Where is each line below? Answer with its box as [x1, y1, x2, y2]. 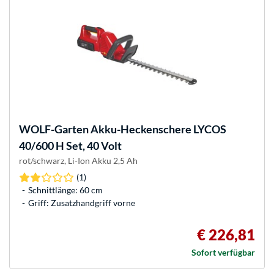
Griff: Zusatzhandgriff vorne [28, 198, 135, 209]
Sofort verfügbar [191, 247, 255, 258]
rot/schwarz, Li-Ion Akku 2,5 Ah [19, 155, 138, 166]
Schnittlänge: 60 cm [28, 185, 103, 196]
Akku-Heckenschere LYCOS [89, 122, 226, 136]
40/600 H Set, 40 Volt [19, 139, 122, 153]
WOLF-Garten [19, 122, 89, 136]
